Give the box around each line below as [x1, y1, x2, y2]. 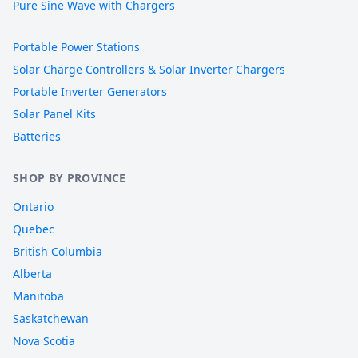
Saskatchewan [13, 311, 89, 326]
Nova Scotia [13, 333, 75, 348]
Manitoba [13, 288, 64, 304]
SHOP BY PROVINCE [13, 170, 126, 185]
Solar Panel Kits [13, 106, 96, 121]
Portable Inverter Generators [13, 84, 167, 99]
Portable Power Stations [13, 39, 140, 54]
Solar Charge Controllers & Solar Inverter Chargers [13, 62, 285, 77]
